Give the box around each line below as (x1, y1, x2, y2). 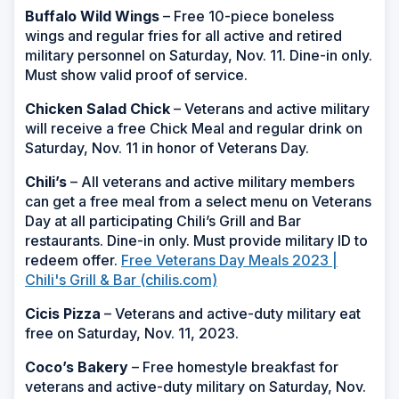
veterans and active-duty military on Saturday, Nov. (25, 377, 366, 395)
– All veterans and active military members (67, 172, 354, 191)
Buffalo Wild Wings (25, 6, 163, 25)
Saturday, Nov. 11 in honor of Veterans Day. (25, 138, 309, 157)
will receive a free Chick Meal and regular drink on (25, 118, 362, 137)
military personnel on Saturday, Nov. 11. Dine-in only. (25, 45, 372, 64)
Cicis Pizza (25, 304, 104, 322)
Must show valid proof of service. (25, 65, 248, 84)
